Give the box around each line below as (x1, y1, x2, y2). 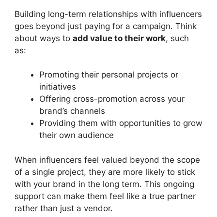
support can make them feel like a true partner (15, 191, 196, 201)
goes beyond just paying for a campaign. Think (15, 21, 197, 31)
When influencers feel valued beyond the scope (15, 155, 200, 165)
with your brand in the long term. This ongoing (15, 179, 194, 189)
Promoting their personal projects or (39, 70, 178, 79)
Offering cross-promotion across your (39, 94, 185, 104)
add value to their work (73, 33, 166, 43)
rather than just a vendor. (15, 203, 113, 213)
